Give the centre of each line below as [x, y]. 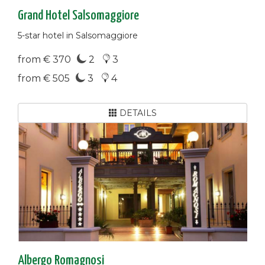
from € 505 [44, 78]
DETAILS [137, 113]
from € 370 [44, 59]
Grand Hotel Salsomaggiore [78, 16]
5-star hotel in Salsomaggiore [78, 35]
